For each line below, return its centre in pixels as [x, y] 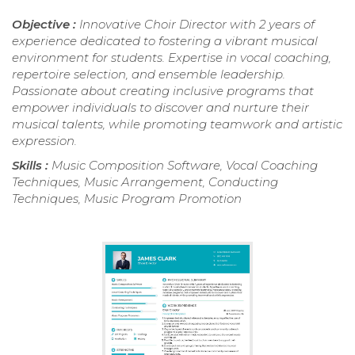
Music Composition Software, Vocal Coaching [185, 165]
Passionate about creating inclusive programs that [163, 90]
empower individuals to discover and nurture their [160, 107]
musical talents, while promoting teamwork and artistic [177, 124]
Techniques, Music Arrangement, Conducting [145, 181]
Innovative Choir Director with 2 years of [197, 24]
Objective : [46, 24]
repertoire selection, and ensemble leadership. [149, 74]
